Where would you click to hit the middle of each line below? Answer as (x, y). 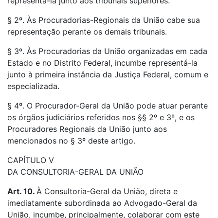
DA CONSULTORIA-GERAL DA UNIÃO (75, 172)
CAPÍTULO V (31, 160)
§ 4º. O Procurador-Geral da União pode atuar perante (108, 106)
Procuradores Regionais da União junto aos (87, 129)
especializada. (33, 86)
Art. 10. (22, 191)
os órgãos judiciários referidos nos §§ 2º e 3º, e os (101, 117)
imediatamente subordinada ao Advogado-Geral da (102, 203)
